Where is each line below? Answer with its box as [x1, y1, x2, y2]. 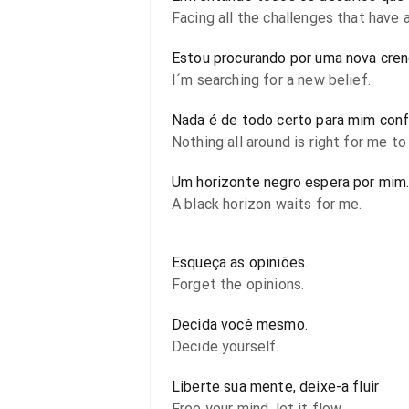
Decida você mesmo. [172, 316, 308, 333]
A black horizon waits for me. [172, 195, 362, 213]
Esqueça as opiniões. [172, 254, 309, 271]
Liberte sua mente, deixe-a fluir [172, 378, 380, 395]
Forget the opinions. [172, 276, 305, 293]
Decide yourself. [172, 338, 279, 355]
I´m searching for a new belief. [172, 71, 371, 89]
